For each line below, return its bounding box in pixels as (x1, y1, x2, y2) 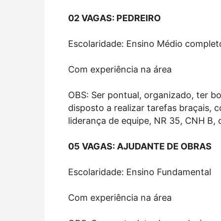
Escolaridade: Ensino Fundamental (68, 166, 211, 177)
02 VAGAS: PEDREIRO (68, 12, 161, 23)
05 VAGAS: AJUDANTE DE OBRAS (68, 141, 212, 151)
